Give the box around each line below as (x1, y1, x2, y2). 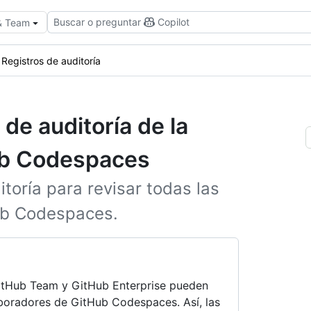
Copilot (158, 16, 190, 28)
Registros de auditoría (1, 54, 101, 67)
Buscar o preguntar (53, 16, 141, 28)
